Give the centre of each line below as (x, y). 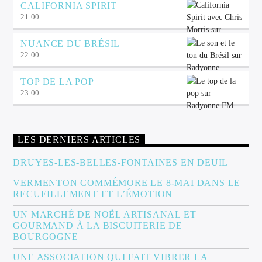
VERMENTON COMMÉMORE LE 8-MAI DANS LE (127, 182)
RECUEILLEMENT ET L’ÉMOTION (93, 194)
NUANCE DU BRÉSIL (70, 44)
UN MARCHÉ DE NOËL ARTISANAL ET (105, 214)
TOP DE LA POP (57, 82)
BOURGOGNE (46, 236)
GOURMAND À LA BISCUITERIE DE (98, 225)
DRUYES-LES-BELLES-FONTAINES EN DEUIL (121, 162)
